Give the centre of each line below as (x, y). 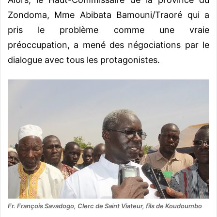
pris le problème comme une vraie (108, 30)
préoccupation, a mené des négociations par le (108, 45)
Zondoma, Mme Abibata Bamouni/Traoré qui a (108, 15)
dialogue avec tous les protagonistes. (84, 60)
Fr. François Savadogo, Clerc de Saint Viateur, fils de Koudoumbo (106, 206)
